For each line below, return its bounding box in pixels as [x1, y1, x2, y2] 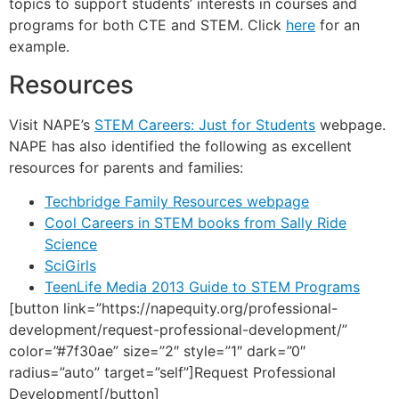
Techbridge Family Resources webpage [45, 192, 309, 211]
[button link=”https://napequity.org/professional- [9, 299, 338, 318]
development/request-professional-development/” [9, 321, 347, 339]
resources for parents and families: [9, 158, 243, 176]
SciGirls [45, 256, 96, 275]
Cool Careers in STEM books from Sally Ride [45, 214, 346, 232]
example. [9, 37, 69, 56]
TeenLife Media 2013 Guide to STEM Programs [45, 278, 360, 297]
